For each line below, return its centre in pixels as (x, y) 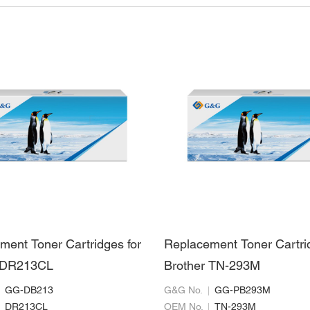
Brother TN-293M (212, 266)
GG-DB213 (29, 291)
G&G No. (184, 291)
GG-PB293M (243, 291)
